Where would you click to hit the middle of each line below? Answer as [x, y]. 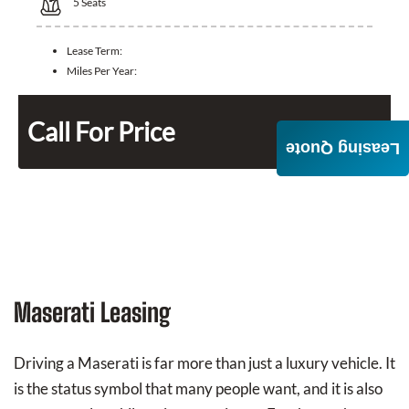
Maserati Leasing [92, 313]
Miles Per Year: [102, 71]
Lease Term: [94, 51]
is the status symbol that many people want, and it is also [198, 389]
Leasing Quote [343, 149]
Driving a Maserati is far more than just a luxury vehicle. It [204, 363]
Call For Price [101, 132]
